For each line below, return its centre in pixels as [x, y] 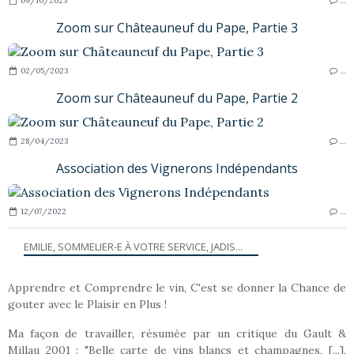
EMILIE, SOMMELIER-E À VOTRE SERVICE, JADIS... [133, 246]
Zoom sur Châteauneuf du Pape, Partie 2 [177, 98]
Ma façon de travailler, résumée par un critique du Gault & [177, 333]
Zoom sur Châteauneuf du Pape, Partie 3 [177, 27]
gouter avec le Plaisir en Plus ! [87, 304]
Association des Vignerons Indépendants [177, 168]
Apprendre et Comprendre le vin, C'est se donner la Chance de [177, 287]
